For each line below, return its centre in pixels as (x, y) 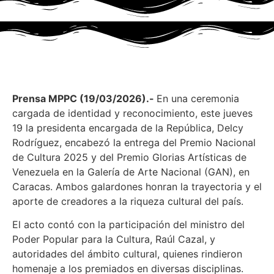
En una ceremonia (198, 98)
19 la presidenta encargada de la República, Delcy (128, 128)
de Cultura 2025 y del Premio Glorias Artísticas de (129, 157)
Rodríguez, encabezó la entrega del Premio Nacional (134, 142)
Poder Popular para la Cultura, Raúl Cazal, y (114, 239)
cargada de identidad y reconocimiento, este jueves (132, 113)
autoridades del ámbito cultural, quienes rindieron (127, 254)
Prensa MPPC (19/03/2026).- (84, 98)
